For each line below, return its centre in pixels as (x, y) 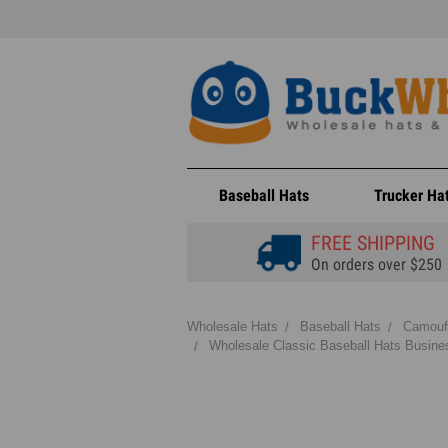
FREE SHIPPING (372, 243)
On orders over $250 (376, 264)
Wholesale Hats (232, 326)
